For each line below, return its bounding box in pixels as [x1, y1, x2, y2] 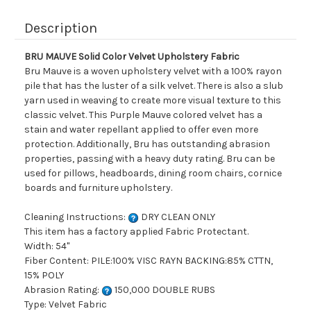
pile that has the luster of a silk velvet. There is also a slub [24, 80, 283, 92]
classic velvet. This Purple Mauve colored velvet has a [24, 109, 262, 121]
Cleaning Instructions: [24, 211, 128, 224]
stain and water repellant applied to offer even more [24, 124, 258, 136]
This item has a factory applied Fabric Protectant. [24, 226, 249, 238]
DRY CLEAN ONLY [139, 211, 215, 224]
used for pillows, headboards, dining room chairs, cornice [24, 167, 282, 180]
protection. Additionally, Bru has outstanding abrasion [24, 138, 270, 151]
